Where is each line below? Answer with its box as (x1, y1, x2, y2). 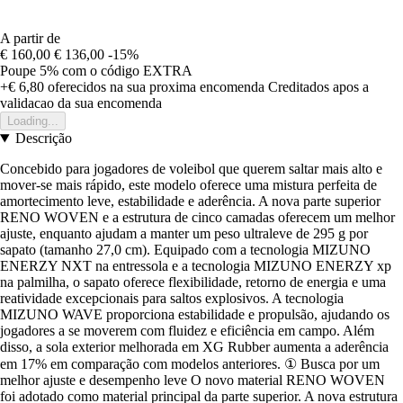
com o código (62, 63, 143, 79)
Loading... (7, 114, 58, 129)
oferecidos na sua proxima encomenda (44, 79, 264, 95)
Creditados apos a (268, 79, 369, 95)
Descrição (14, 130, 72, 147)
